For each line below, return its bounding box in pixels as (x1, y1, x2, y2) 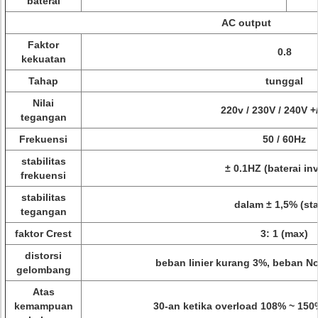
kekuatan (21, 53, 66, 65)
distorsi (25, 250, 62, 261)
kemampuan (13, 300, 73, 312)
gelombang (16, 264, 71, 275)
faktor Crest (15, 228, 72, 239)
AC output (221, 17, 271, 28)
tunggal (265, 75, 303, 87)
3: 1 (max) (261, 228, 308, 239)
